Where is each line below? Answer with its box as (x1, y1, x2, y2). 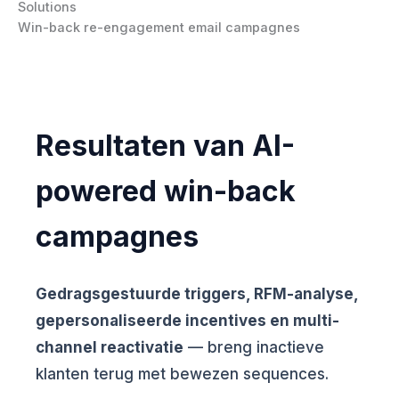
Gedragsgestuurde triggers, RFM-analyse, (36, 284, 358, 303)
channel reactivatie (36, 338, 183, 356)
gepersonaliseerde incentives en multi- (36, 311, 339, 330)
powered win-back (36, 173, 296, 208)
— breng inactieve (183, 338, 324, 356)
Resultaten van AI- (36, 127, 295, 163)
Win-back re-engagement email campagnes (18, 20, 300, 37)
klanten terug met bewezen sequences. (36, 364, 329, 383)
